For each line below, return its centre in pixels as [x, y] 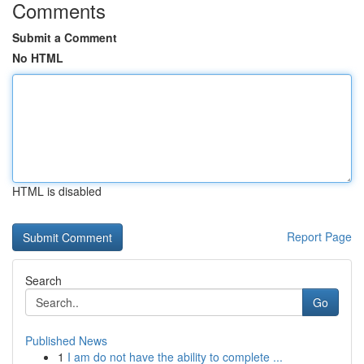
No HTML [38, 58]
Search [43, 280]
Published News [66, 340]
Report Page [319, 236]
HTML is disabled [57, 191]
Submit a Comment [65, 37]
